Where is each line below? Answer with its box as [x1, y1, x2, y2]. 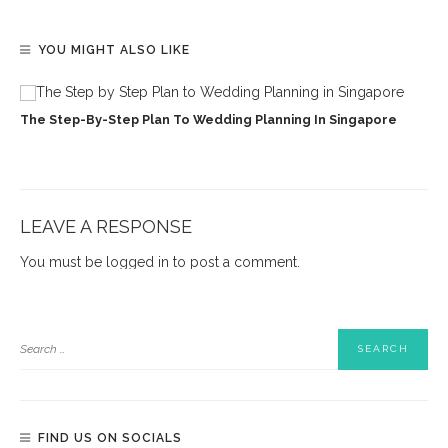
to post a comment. [169, 253, 300, 270]
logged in [106, 253, 169, 270]
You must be [20, 253, 106, 270]
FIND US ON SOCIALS [38, 430, 182, 445]
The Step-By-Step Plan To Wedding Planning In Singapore [20, 111, 397, 127]
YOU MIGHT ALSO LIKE [38, 42, 190, 57]
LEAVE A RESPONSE [20, 215, 192, 237]
